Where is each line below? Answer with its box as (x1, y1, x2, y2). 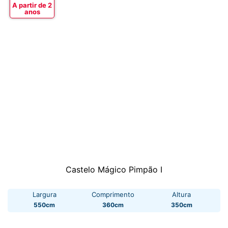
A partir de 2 (12, 1, 52, 10)
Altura (172, 190, 191, 199)
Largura (32, 190, 56, 199)
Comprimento (91, 190, 134, 199)
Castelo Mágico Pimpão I (66, 164, 162, 175)
